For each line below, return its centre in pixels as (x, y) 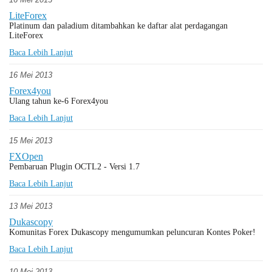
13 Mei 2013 (31, 206)
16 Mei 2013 (31, 75)
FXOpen (26, 156)
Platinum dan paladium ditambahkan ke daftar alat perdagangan (118, 26)
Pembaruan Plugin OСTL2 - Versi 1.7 (74, 167)
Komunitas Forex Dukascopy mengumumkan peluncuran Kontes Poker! (132, 232)
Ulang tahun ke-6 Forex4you (59, 101)
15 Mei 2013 (31, 141)
